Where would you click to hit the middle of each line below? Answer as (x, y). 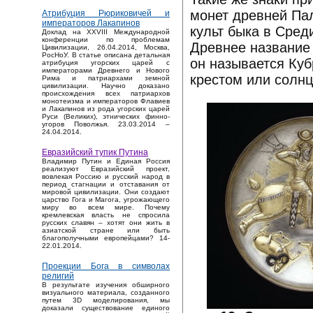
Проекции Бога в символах (106, 267)
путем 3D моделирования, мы (106, 300)
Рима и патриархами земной (106, 78)
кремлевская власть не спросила (106, 215)
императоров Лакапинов (91, 23)
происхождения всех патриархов (106, 94)
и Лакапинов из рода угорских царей (106, 109)
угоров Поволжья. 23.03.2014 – (106, 124)
